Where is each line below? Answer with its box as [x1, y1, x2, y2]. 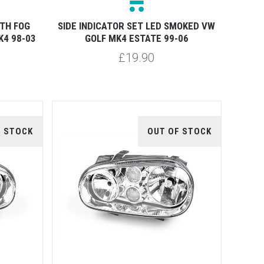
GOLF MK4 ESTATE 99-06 [84, 32, 189, 44]
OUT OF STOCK [147, 126, 212, 137]
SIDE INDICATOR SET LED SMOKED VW [58, 19, 216, 32]
